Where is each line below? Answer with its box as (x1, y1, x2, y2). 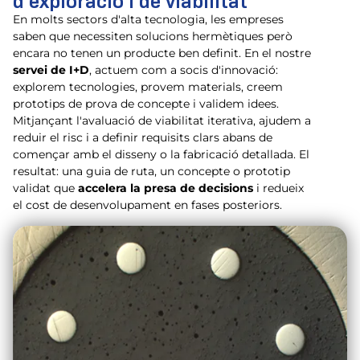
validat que (13, 181, 78, 196)
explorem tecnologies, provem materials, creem (13, 80, 283, 95)
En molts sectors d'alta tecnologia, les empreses (13, 12, 284, 27)
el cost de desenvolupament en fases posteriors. (13, 198, 282, 213)
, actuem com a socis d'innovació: (89, 63, 278, 78)
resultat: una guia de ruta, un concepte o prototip (13, 164, 290, 179)
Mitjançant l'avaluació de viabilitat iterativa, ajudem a (13, 113, 311, 129)
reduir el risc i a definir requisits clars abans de (13, 130, 272, 145)
